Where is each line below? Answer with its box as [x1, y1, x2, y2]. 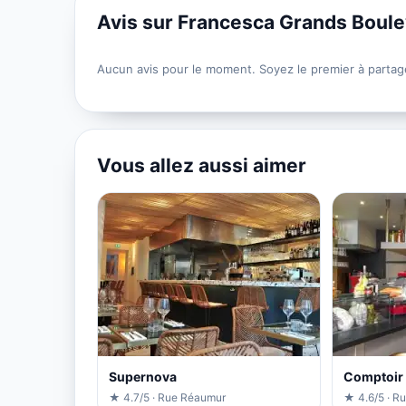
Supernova [109, 368, 177, 384]
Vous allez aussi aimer [97, 153, 306, 177]
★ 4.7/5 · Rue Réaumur [109, 390, 226, 404]
